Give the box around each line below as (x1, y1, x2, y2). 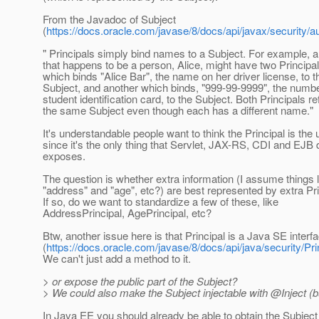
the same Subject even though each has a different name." (43, 103, 313, 118)
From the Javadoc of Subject (43, 11, 176, 27)
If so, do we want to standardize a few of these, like (43, 194, 278, 209)
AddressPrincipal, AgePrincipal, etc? (43, 205, 211, 221)
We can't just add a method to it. (43, 251, 191, 266)
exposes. (43, 148, 85, 164)
